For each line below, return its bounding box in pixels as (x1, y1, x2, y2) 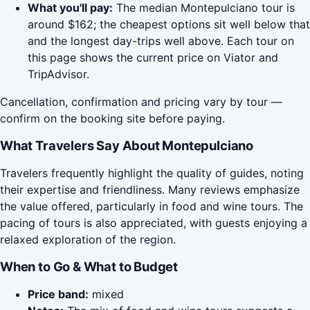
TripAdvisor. (28, 67, 89, 82)
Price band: (28, 287, 89, 302)
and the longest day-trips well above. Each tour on (28, 34, 294, 48)
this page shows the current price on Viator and (28, 51, 278, 65)
